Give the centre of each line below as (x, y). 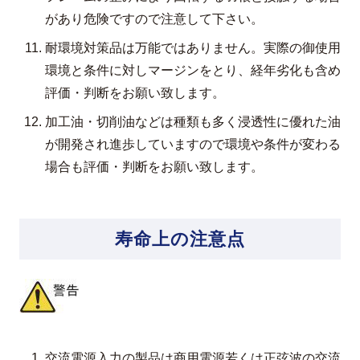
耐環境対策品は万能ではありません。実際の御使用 (193, 48)
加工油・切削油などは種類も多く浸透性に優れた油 (193, 122)
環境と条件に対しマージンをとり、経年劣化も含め (193, 70)
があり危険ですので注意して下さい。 (154, 19)
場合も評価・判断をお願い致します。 (154, 167)
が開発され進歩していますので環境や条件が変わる (193, 144)
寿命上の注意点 (180, 239)
